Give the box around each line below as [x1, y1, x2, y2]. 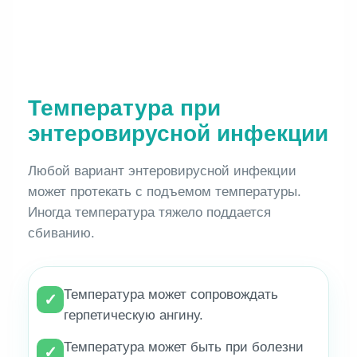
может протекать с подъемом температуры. [28, 184, 302, 200]
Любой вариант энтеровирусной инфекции [28, 163, 297, 179]
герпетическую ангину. [64, 308, 204, 324]
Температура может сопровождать [64, 287, 279, 303]
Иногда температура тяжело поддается [28, 205, 272, 221]
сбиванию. [28, 226, 96, 241]
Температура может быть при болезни [64, 339, 304, 355]
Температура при [28, 96, 222, 121]
